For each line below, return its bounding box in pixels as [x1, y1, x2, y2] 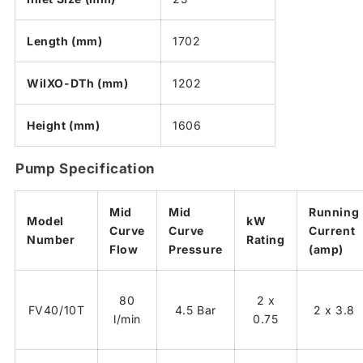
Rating [246, 232, 285, 246]
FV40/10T [28, 302, 85, 317]
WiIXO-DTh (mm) [27, 75, 129, 90]
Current [309, 223, 356, 237]
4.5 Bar [174, 302, 217, 317]
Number [27, 232, 75, 246]
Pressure [169, 241, 223, 256]
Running [309, 204, 360, 219]
